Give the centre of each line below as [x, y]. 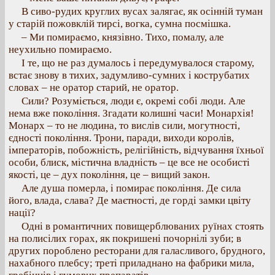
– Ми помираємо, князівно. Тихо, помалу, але [123, 37]
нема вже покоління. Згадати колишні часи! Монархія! [131, 113]
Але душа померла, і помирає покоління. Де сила [131, 188]
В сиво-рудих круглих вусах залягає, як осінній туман [142, 11]
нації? [22, 213]
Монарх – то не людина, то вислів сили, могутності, [124, 126]
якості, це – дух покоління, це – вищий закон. [109, 175]
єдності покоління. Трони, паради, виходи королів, [121, 138]
